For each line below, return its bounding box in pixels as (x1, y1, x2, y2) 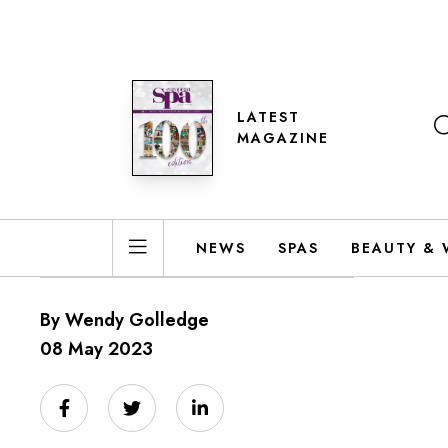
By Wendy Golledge (40, 307, 209, 333)
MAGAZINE (236, 128, 329, 148)
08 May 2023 (40, 336, 153, 362)
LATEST (236, 107, 300, 127)
